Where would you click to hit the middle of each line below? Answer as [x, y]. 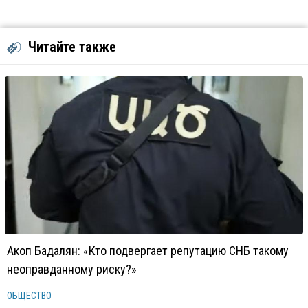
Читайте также [72, 47]
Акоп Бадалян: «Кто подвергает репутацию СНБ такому [148, 251]
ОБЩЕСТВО [29, 296]
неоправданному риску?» [72, 269]
